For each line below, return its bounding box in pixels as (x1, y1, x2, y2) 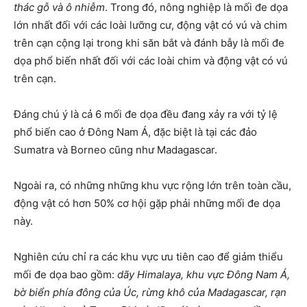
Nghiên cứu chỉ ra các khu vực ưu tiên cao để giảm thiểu (14, 250, 283, 263)
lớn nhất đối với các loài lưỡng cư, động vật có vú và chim (14, 19, 287, 32)
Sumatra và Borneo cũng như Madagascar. (14, 143, 217, 156)
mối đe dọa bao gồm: (14, 268, 117, 281)
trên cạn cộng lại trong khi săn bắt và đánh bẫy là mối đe (14, 36, 284, 49)
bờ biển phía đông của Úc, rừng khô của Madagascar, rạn (14, 286, 286, 299)
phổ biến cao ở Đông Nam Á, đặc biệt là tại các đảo (14, 125, 257, 138)
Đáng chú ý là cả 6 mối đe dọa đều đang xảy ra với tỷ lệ (14, 108, 278, 121)
